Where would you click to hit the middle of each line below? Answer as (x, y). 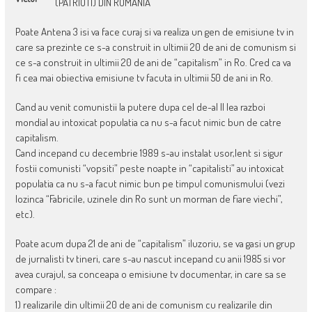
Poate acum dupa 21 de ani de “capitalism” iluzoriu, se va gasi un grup (155, 243)
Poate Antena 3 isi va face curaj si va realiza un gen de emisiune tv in (154, 31)
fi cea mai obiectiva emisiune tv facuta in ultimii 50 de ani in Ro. (144, 77)
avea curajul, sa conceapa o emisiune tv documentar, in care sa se (150, 274)
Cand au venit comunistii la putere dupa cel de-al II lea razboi (140, 107)
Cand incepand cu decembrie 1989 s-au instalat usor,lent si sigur (149, 153)
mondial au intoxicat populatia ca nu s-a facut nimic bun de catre (148, 122)
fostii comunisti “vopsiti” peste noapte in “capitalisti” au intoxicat (149, 168)
